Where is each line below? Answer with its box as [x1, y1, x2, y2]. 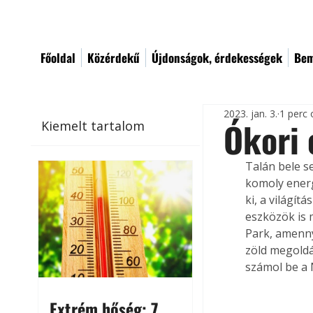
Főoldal [41, 49, 75, 66]
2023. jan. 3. [224, 106, 278, 120]
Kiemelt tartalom [41, 117, 145, 134]
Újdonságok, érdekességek [152, 49, 282, 66]
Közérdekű [87, 49, 140, 66]
